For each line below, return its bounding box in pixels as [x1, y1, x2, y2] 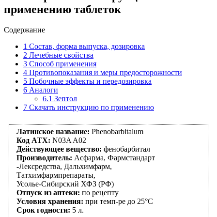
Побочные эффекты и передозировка [27, 77, 152, 85]
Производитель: [16, 153, 74, 162]
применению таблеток [4, 2, 121, 15]
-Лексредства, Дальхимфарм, [16, 162, 112, 170]
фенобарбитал [102, 144, 150, 153]
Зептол [52, 94, 77, 103]
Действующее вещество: [16, 144, 102, 153]
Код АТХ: [16, 136, 50, 144]
